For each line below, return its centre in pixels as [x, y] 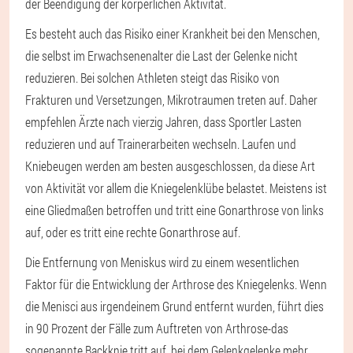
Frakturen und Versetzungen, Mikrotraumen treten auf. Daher [171, 100]
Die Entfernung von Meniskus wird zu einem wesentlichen [162, 262]
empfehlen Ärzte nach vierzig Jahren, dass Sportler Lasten [163, 122]
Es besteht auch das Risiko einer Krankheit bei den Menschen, [173, 34]
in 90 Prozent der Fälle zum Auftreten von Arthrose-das [157, 329]
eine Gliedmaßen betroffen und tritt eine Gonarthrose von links [175, 210]
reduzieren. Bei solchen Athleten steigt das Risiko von [152, 78]
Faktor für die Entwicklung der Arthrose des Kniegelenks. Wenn [176, 284]
